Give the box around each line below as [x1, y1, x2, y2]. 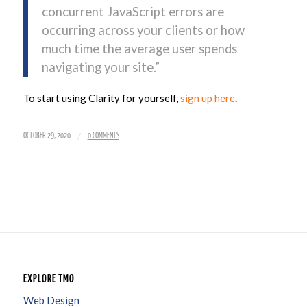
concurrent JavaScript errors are [41, 4, 224, 20]
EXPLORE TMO [23, 273, 75, 284]
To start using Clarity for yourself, [23, 91, 180, 104]
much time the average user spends [41, 41, 237, 57]
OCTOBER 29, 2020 [23, 132, 71, 140]
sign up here [180, 91, 235, 104]
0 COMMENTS [87, 132, 119, 140]
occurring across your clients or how [41, 23, 245, 38]
